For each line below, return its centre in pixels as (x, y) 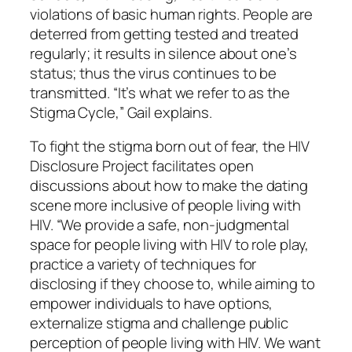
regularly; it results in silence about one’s (163, 53)
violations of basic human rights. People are (171, 14)
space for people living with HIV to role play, (170, 245)
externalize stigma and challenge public (159, 323)
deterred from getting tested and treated (164, 33)
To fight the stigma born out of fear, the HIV (170, 147)
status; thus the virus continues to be (154, 73)
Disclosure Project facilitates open (142, 166)
